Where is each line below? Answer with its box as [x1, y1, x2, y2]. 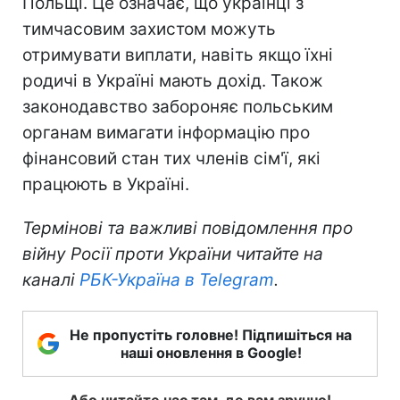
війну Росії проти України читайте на [22, 243, 323, 264]
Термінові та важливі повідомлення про [22, 217, 353, 238]
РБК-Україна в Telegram [79, 269, 274, 290]
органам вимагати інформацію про [22, 121, 310, 143]
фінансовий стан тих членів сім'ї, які [22, 147, 321, 169]
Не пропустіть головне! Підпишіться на [70, 325, 352, 344]
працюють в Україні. [22, 173, 189, 195]
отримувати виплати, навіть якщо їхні [22, 44, 333, 65]
